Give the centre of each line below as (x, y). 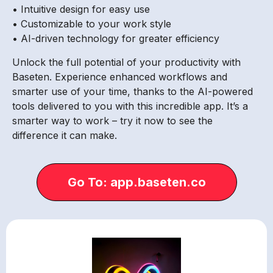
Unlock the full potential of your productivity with (126, 62)
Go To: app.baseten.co (136, 183)
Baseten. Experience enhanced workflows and (120, 76)
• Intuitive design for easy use (81, 9)
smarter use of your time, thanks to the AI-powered (133, 91)
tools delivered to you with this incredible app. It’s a (130, 106)
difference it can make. (65, 135)
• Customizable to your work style (92, 24)
